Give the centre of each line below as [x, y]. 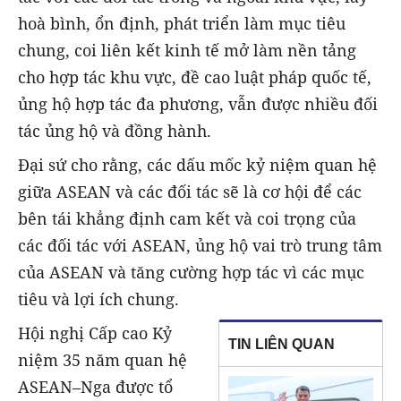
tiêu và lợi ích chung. [98, 299]
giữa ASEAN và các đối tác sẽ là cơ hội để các [190, 192]
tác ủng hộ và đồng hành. [115, 131]
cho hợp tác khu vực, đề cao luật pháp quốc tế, [195, 77]
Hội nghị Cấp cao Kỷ [95, 333]
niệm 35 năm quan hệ [102, 360]
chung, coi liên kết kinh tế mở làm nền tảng [187, 51]
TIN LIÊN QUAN [282, 345]
